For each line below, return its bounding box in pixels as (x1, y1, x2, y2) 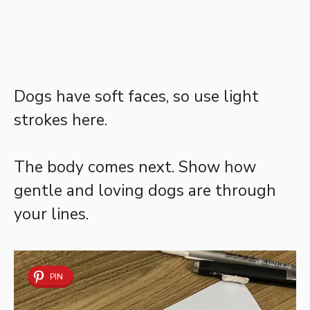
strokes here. (14, 109, 107, 131)
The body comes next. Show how (14, 156, 256, 179)
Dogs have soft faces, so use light (14, 85, 259, 107)
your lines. (14, 203, 89, 226)
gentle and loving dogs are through (14, 180, 276, 202)
